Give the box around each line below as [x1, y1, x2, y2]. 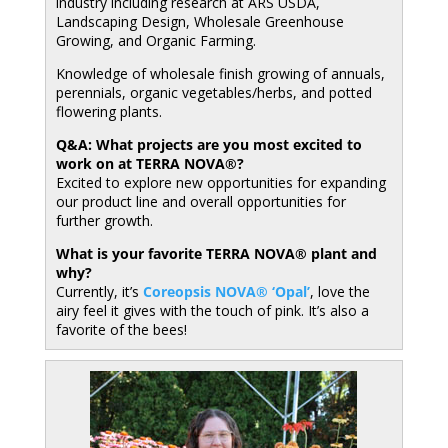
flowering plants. [55, 102, 162, 121]
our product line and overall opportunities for [55, 192, 346, 211]
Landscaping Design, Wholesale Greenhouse [55, 12, 344, 31]
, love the [309, 282, 370, 301]
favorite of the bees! [55, 320, 187, 339]
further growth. [55, 211, 153, 230]
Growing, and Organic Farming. [55, 31, 256, 50]
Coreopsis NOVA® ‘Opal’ [142, 282, 310, 301]
